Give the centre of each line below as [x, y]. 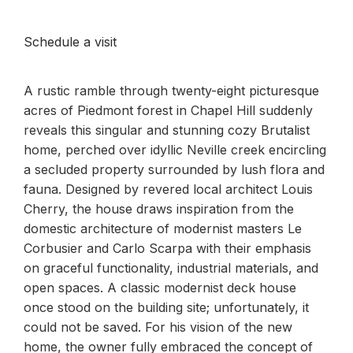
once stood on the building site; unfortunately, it [166, 307]
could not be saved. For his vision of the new [158, 327]
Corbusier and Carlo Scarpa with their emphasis [167, 248]
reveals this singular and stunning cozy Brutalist [167, 130]
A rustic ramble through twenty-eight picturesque [171, 91]
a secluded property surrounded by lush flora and [174, 169]
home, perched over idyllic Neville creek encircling [175, 150]
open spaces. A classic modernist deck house [160, 288]
